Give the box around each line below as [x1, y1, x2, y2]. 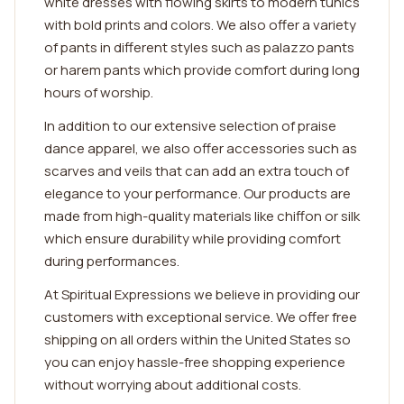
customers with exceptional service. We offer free [44, 308, 357, 326]
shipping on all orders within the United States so [44, 330, 351, 349]
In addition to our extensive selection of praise [44, 116, 336, 135]
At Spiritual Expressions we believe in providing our [44, 285, 360, 304]
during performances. [44, 252, 179, 271]
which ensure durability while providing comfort [44, 229, 341, 248]
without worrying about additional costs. [44, 375, 301, 394]
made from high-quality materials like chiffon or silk [44, 207, 360, 225]
